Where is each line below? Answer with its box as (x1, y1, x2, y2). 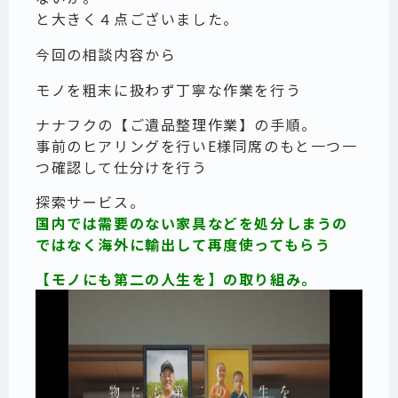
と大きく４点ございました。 (36, 8, 239, 30)
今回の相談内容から (36, 44, 177, 66)
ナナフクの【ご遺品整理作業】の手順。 (36, 114, 317, 136)
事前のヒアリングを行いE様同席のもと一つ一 (36, 135, 358, 157)
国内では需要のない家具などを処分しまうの (36, 212, 348, 235)
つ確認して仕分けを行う (36, 156, 208, 179)
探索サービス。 (36, 191, 146, 213)
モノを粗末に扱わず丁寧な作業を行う (36, 79, 302, 101)
